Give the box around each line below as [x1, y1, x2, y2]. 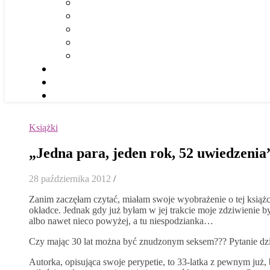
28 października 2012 [29, 173, 111, 184]
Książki [29, 122, 58, 133]
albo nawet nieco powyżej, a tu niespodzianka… [29, 215, 213, 226]
